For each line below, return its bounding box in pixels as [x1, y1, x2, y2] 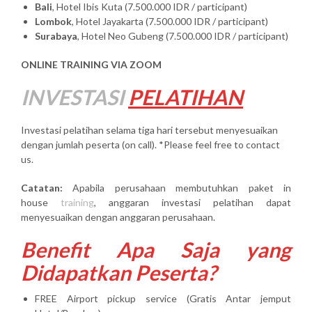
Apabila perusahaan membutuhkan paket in [63, 182, 291, 194]
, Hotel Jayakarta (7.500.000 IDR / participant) [72, 15, 268, 28]
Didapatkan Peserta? [21, 260, 217, 286]
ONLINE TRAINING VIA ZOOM [21, 58, 162, 71]
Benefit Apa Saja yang [21, 237, 291, 263]
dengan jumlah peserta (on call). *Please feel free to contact [21, 139, 280, 151]
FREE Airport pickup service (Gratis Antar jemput [35, 292, 291, 305]
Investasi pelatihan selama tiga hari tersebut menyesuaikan [21, 124, 278, 136]
